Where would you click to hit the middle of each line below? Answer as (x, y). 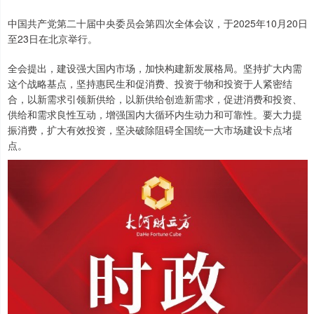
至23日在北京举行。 (53, 38)
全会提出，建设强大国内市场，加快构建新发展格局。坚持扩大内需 (155, 68)
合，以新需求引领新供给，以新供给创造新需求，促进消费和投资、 (155, 98)
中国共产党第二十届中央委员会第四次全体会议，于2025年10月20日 (158, 23)
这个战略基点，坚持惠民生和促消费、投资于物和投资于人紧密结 (150, 83)
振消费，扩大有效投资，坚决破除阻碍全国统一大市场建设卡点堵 (150, 129)
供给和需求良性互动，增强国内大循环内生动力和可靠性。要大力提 (155, 114)
